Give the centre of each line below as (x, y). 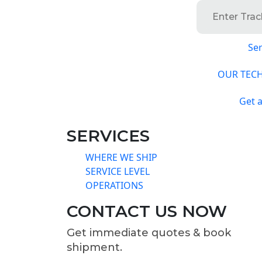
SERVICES (108, 136)
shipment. (94, 247)
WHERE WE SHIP (121, 157)
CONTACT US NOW (147, 211)
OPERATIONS (114, 185)
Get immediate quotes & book (149, 233)
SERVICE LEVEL (118, 171)
